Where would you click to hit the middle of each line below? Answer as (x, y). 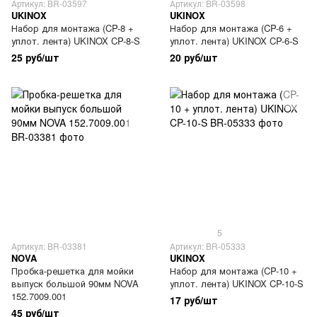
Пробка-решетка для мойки (73, 271)
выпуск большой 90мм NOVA (75, 283)
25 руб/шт (35, 57)
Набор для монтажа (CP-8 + (73, 28)
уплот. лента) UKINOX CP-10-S (237, 283)
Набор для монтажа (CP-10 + (234, 271)
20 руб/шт (194, 57)
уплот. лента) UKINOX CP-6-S (234, 41)
